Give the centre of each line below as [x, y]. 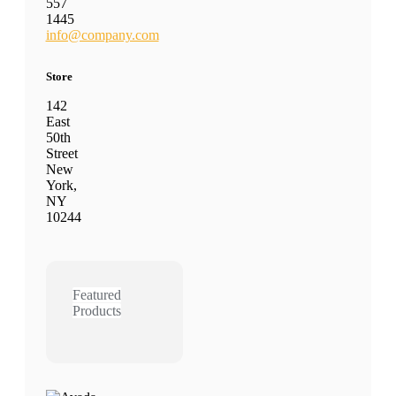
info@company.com [102, 34]
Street [61, 153]
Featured [96, 294]
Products [96, 310]
